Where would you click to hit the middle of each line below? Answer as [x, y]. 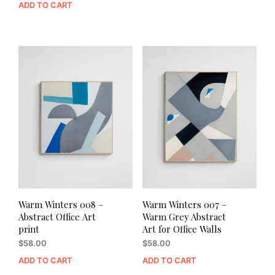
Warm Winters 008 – [61, 205]
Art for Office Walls [182, 229]
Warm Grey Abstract [184, 217]
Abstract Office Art [57, 217]
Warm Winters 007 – [184, 205]
